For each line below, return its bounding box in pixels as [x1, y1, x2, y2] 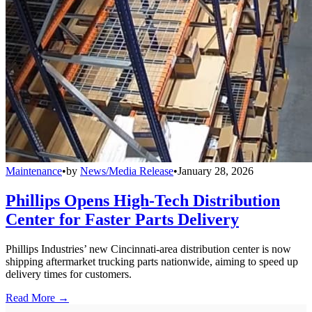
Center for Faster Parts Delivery [6, 210, 239, 228]
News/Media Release [80, 164, 173, 177]
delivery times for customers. [6, 267, 132, 280]
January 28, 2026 [178, 164, 253, 177]
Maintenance [6, 164, 62, 177]
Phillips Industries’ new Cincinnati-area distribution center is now [6, 242, 291, 255]
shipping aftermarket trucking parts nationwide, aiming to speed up [6, 255, 298, 267]
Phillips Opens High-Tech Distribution [6, 191, 280, 210]
